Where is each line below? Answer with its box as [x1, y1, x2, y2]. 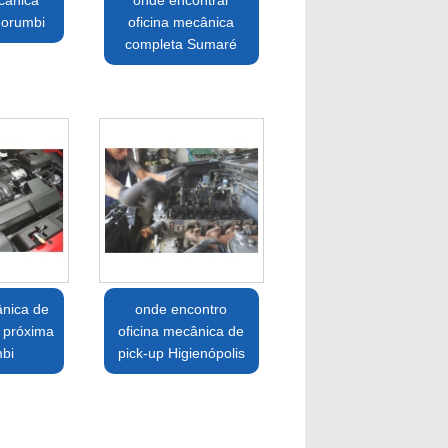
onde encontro [135, 301, 228, 318]
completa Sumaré [125, 36, 238, 53]
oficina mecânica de [118, 323, 245, 340]
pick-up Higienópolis [117, 345, 245, 362]
